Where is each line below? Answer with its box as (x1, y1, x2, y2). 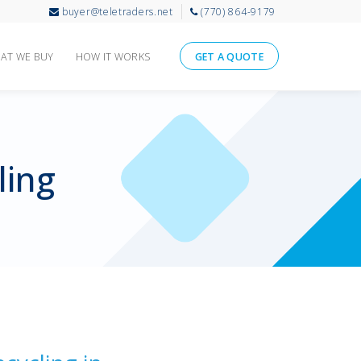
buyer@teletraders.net (59, 5, 173, 19)
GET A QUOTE (194, 50, 263, 64)
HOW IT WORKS (75, 50, 151, 64)
